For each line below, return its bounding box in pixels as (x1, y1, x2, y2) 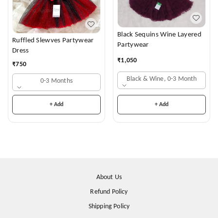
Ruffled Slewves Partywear (12, 37, 94, 45)
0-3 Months (40, 77, 73, 85)
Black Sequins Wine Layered (117, 31, 201, 38)
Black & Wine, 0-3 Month (126, 75, 197, 83)
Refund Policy (90, 188, 128, 196)
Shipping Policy (88, 203, 130, 211)
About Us (96, 174, 122, 182)
